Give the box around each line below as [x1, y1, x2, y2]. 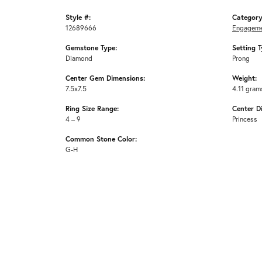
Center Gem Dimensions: [65, 73, 145, 82]
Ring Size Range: [65, 103, 119, 113]
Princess [232, 113, 257, 123]
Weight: [232, 73, 257, 82]
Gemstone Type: [65, 42, 117, 52]
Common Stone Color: [65, 133, 137, 143]
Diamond [65, 53, 92, 63]
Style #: [65, 12, 91, 22]
